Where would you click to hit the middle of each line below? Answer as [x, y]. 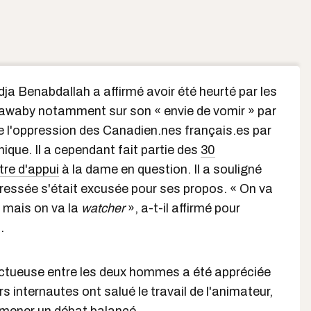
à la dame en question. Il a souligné [160, 169]
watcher [103, 208]
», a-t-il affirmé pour [183, 208]
